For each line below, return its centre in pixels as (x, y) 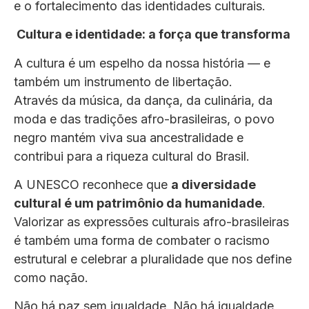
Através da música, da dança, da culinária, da (143, 100)
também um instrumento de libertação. (123, 81)
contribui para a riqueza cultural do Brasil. (132, 156)
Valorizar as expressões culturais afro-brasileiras (151, 222)
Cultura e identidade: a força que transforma (152, 34)
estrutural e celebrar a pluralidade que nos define (153, 259)
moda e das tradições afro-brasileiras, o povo (144, 119)
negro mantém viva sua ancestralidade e (129, 137)
